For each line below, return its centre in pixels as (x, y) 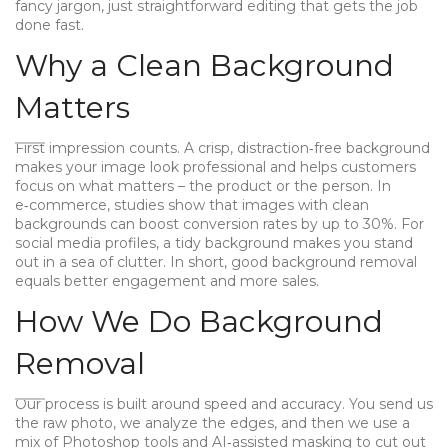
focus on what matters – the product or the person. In (203, 186)
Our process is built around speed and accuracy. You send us (224, 404)
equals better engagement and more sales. (167, 281)
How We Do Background (199, 321)
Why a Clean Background (204, 65)
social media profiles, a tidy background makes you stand (214, 243)
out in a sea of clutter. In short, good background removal (216, 262)
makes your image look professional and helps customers (215, 167)
